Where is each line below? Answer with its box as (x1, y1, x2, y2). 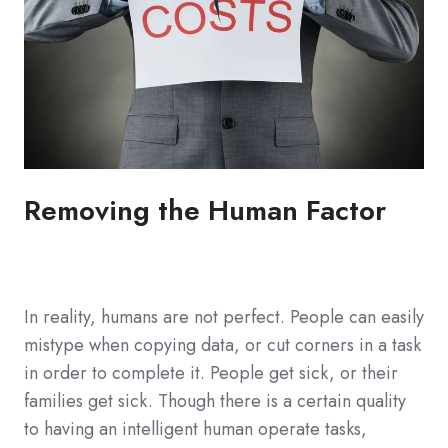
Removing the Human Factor (24, 190, 386, 232)
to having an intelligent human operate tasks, (24, 416, 367, 443)
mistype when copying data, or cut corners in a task (24, 332, 421, 359)
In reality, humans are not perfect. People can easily (24, 304, 424, 331)
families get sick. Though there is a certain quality (24, 388, 406, 415)
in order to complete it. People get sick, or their (24, 360, 398, 387)
